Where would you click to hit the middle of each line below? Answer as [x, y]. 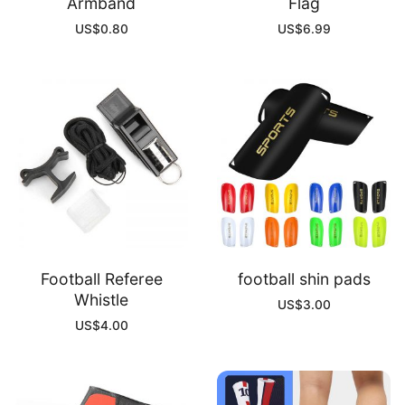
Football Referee [101, 278]
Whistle [101, 299]
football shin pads [304, 278]
